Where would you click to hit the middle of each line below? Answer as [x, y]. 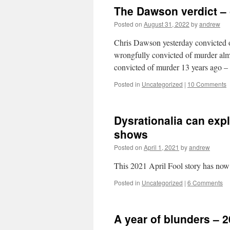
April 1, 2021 [161, 147]
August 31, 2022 [167, 24]
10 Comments [207, 84]
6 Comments [205, 183]
